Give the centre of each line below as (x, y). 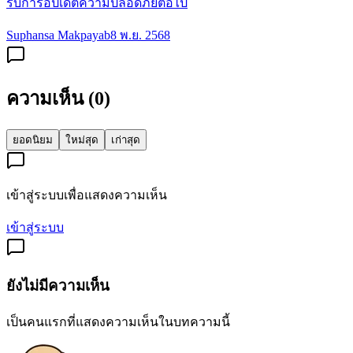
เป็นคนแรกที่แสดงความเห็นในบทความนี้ (118, 321)
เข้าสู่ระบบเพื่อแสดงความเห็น (87, 195)
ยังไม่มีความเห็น (58, 285)
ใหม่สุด (82, 140)
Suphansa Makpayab (58, 35)
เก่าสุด (126, 140)
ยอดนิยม (33, 140)
